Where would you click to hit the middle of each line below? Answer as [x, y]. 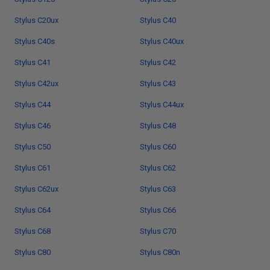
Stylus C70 [158, 231]
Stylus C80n [160, 252]
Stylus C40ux [162, 41]
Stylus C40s [35, 41]
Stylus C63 [158, 189]
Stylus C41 [33, 62]
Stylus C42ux [36, 83]
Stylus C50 [33, 147]
